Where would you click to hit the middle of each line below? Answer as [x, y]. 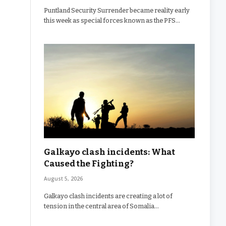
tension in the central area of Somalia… [101, 206]
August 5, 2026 [63, 178]
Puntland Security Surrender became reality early [117, 10]
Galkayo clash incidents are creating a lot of [108, 196]
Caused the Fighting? [89, 163]
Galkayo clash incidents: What [110, 152]
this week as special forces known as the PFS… [112, 20]
